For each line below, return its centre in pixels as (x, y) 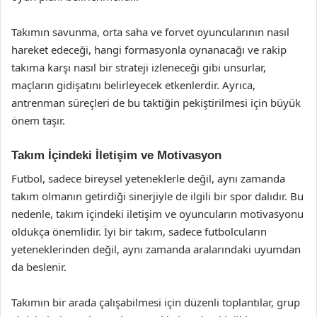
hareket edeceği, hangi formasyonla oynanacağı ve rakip (149, 50)
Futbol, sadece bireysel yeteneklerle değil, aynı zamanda (148, 178)
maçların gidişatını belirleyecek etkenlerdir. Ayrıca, (133, 85)
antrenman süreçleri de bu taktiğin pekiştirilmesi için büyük (156, 103)
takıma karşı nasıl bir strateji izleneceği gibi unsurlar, (139, 67)
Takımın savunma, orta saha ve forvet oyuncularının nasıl (150, 32)
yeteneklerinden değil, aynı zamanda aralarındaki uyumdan (156, 249)
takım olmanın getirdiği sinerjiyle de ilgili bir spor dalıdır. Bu (157, 196)
